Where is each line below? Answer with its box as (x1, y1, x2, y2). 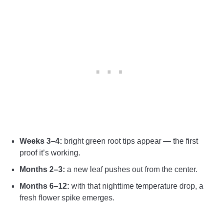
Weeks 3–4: (20, 136, 62, 145)
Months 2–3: (20, 165, 65, 174)
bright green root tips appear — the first (62, 136, 198, 145)
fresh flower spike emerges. (20, 193, 114, 202)
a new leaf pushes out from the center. (65, 165, 197, 174)
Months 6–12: (20, 181, 69, 190)
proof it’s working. (20, 148, 80, 157)
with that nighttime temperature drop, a (69, 181, 203, 190)
